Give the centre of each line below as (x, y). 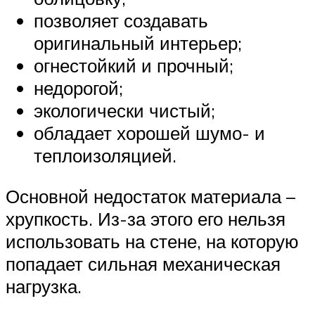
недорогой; (78, 88)
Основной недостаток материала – (150, 196)
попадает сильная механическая (143, 263)
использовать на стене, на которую (152, 241)
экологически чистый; (124, 111)
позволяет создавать (121, 21)
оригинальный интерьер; (138, 43)
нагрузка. (44, 286)
